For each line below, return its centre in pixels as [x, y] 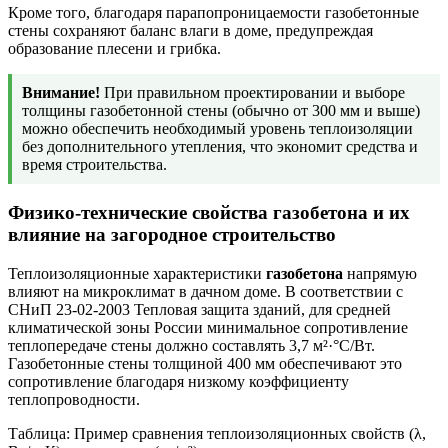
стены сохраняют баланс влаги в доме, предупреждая [190, 30]
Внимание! [61, 92]
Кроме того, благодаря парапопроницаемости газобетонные [213, 12]
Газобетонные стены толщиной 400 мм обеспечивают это [205, 364]
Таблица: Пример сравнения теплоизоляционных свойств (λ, [217, 434]
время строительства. [94, 164]
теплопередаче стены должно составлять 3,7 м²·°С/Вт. [191, 346]
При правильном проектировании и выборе [252, 92]
